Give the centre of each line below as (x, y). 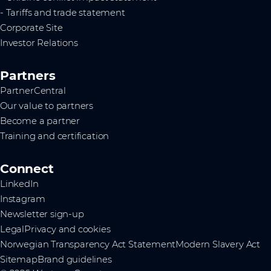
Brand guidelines (74, 259)
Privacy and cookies (67, 229)
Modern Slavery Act (218, 244)
